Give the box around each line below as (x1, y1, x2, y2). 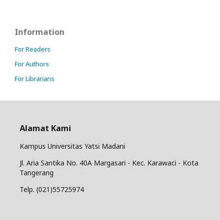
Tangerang (20, 167, 54, 177)
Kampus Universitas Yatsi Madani (20, 141, 125, 151)
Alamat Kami (20, 123, 71, 134)
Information (15, 26, 64, 37)
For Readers (15, 44, 51, 54)
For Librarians (15, 74, 55, 83)
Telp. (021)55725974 (20, 184, 84, 194)
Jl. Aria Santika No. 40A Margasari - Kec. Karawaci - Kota (20, 158, 198, 167)
